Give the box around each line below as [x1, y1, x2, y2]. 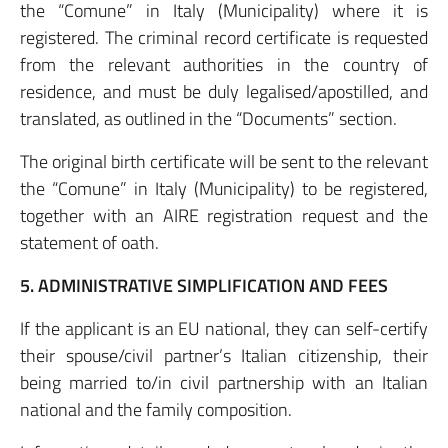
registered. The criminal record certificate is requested [20, 24, 428, 51]
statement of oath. [20, 229, 159, 256]
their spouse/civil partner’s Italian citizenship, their [20, 342, 428, 369]
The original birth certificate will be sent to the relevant [20, 148, 428, 175]
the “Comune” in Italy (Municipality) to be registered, [20, 175, 428, 202]
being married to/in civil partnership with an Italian [20, 369, 428, 396]
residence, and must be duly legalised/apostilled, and [20, 78, 428, 105]
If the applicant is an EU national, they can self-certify [20, 315, 428, 342]
